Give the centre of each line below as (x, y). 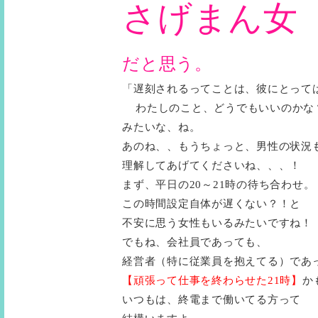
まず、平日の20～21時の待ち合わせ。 (219, 185)
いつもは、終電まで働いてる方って (212, 300)
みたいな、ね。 (161, 127)
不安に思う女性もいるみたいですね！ (217, 223)
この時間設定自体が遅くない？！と (212, 204)
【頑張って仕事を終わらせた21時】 (212, 280)
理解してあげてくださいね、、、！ (212, 165)
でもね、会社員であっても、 (195, 242)
